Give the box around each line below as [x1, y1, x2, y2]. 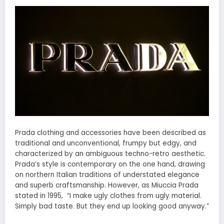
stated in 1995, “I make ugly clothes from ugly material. [15, 190, 201, 200]
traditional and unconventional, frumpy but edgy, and [15, 138, 196, 148]
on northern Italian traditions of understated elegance [15, 169, 199, 179]
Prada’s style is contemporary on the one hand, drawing [15, 159, 205, 169]
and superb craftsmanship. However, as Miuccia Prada [15, 180, 198, 190]
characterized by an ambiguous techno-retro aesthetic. [15, 148, 205, 158]
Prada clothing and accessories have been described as [15, 127, 206, 137]
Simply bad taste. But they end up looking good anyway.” [15, 201, 209, 211]
